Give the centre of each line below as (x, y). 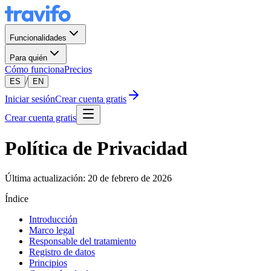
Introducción (53, 219)
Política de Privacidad (96, 149)
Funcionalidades (38, 38)
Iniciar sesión (30, 99)
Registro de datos (62, 252)
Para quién (28, 58)
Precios (78, 69)
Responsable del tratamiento (83, 241)
